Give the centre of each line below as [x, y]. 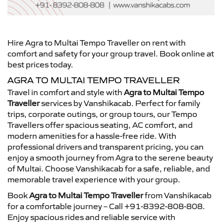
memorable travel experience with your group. [94, 179]
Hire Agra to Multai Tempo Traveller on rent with [97, 42]
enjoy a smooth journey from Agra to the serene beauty [110, 157]
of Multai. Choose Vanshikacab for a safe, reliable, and [109, 168]
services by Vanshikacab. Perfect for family [120, 103]
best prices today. [40, 64]
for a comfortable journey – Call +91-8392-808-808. [106, 206]
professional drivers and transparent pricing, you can [106, 146]
